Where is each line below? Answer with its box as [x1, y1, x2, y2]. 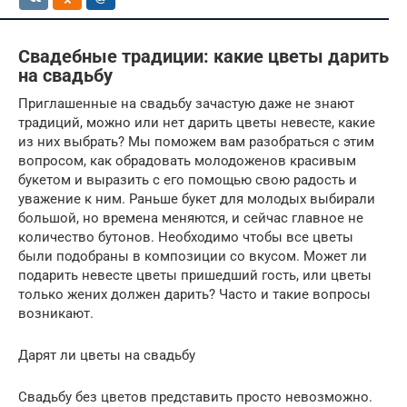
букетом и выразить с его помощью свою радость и [18, 171, 357, 188]
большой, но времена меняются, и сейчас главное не [18, 209, 363, 226]
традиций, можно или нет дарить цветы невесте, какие [18, 114, 375, 131]
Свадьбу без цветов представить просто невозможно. [18, 388, 372, 405]
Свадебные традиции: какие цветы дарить [18, 46, 389, 67]
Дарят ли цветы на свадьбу [18, 346, 195, 363]
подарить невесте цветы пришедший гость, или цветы [18, 266, 372, 283]
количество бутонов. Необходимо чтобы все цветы [18, 228, 353, 245]
